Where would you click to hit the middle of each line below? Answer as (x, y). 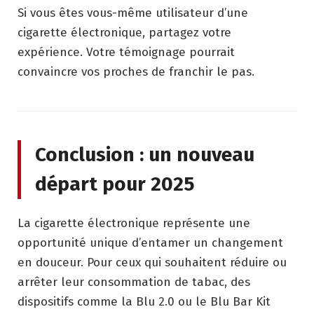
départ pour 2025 (115, 184)
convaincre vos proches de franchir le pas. (136, 71)
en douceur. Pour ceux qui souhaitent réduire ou (152, 262)
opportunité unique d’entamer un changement (150, 243)
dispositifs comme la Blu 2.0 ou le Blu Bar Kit (144, 301)
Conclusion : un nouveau (145, 154)
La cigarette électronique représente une (134, 223)
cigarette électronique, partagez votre (124, 32)
